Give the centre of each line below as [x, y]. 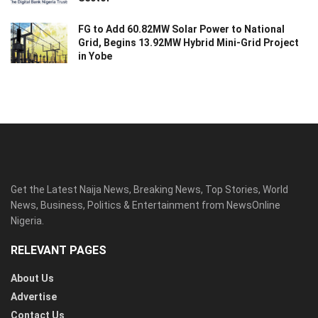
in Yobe [95, 56]
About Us [32, 278]
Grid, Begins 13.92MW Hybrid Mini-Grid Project [188, 42]
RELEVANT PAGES [59, 250]
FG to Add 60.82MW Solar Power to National [181, 29]
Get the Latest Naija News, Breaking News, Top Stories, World [149, 189]
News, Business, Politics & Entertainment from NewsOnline [146, 205]
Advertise [34, 296]
